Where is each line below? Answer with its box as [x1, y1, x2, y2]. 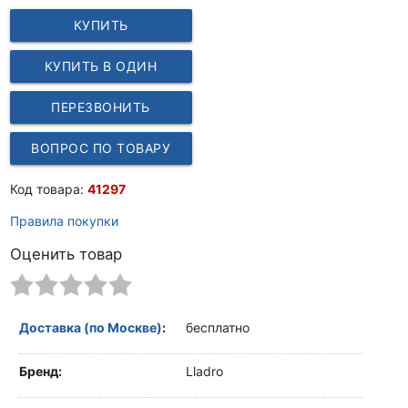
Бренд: [19, 363, 62, 380]
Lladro [186, 363, 223, 380]
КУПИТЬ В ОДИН [44, 57, 158, 74]
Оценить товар [9, 244, 122, 263]
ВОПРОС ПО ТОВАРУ [31, 139, 170, 156]
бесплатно [186, 319, 250, 335]
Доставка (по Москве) [19, 319, 162, 335]
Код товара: [9, 180, 87, 197]
